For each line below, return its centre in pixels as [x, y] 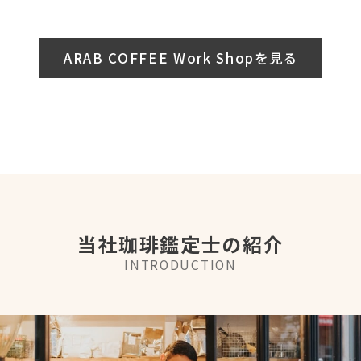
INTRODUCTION [180, 264]
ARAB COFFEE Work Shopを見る [180, 58]
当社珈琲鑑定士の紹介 [180, 243]
